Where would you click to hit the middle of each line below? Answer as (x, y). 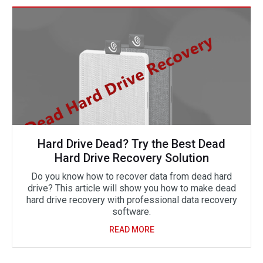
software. (131, 212)
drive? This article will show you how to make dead (131, 188)
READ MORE (131, 230)
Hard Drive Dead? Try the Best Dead (131, 144)
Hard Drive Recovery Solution (131, 158)
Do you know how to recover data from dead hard (131, 176)
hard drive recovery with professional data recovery (131, 200)
